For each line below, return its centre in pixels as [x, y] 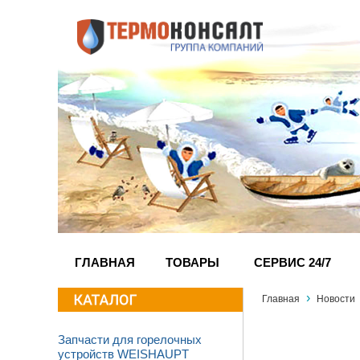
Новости [335, 299]
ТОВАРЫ [192, 262]
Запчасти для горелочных [130, 340]
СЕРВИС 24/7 [292, 262]
